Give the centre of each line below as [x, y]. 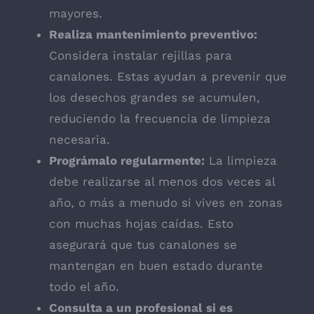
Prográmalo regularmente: [127, 161]
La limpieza [241, 161]
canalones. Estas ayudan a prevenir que [168, 77]
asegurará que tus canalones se [143, 245]
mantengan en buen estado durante [156, 266]
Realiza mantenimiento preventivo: [153, 35]
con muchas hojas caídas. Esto [141, 224]
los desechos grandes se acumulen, [155, 98]
